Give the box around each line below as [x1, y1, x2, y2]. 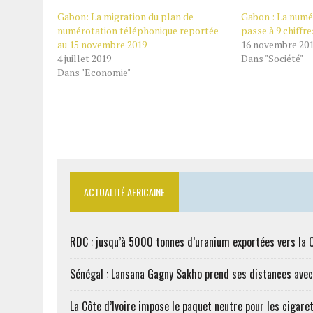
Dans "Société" [240, 52, 303, 65]
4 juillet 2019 [57, 52, 111, 65]
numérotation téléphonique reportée [57, 24, 219, 37]
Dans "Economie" [57, 66, 131, 79]
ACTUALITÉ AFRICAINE [84, 184, 165, 199]
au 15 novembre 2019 [57, 38, 147, 51]
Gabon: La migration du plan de [57, 10, 194, 23]
